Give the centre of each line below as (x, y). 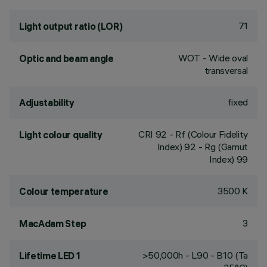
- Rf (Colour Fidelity (207, 134)
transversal (226, 70)
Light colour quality (61, 135)
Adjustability (47, 103)
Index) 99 (228, 159)
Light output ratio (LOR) (71, 26)
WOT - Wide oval (213, 58)
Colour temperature (64, 191)
